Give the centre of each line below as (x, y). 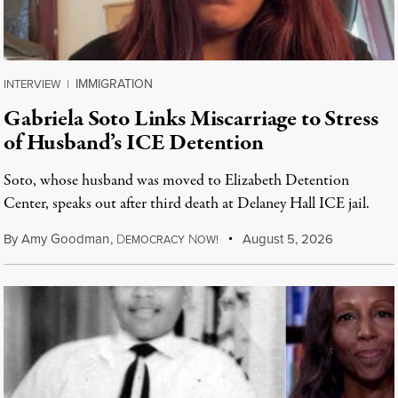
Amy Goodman (65, 239)
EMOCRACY (155, 240)
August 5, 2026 (287, 239)
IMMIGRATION (114, 84)
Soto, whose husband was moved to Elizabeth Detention (176, 181)
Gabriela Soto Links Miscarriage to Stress (191, 119)
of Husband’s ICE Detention (134, 143)
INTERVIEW (32, 84)
